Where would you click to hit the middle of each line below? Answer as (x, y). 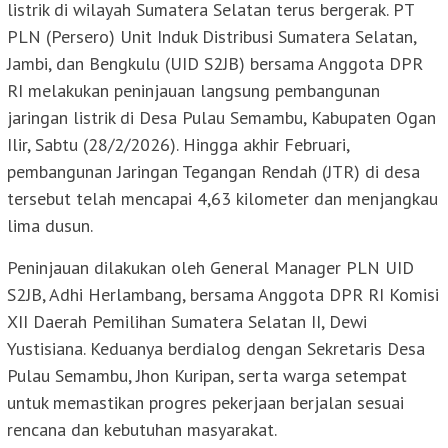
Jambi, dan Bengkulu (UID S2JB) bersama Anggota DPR (215, 64)
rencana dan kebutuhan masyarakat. (142, 430)
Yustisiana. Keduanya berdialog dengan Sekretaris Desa (216, 349)
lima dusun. (50, 226)
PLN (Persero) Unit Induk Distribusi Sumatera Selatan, (211, 37)
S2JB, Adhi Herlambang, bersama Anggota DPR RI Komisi (223, 295)
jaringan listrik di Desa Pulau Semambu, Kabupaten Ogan (221, 118)
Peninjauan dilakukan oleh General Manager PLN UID (210, 268)
